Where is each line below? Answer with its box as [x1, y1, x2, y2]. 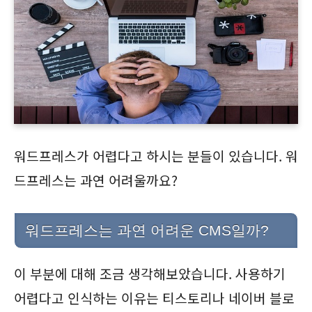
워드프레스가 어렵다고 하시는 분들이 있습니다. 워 [14, 146, 298, 166]
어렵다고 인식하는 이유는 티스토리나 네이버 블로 [14, 288, 295, 309]
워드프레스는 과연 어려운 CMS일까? [25, 222, 269, 239]
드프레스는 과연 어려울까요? [14, 171, 178, 191]
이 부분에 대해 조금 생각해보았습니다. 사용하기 [14, 264, 286, 284]
